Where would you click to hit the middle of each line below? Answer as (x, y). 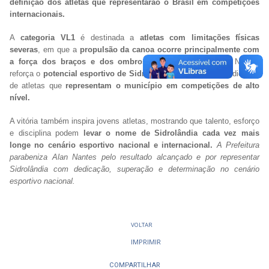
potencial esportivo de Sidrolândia (109, 73)
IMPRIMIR (146, 242)
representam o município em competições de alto (161, 85)
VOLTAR (142, 225)
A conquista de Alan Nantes (207, 61)
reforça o (26, 73)
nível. (20, 97)
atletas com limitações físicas (200, 37)
